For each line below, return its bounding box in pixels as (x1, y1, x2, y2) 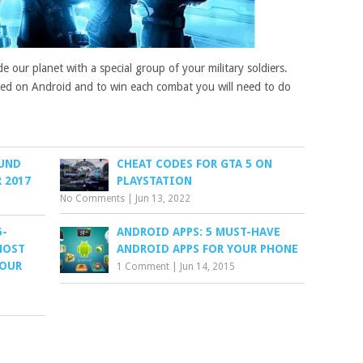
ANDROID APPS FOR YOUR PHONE (117, 241, 299, 255)
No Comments (60, 192, 126, 204)
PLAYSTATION (117, 173, 193, 187)
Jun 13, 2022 (135, 192, 191, 204)
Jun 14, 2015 (180, 260, 236, 272)
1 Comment (117, 260, 170, 272)
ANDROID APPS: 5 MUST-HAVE (117, 224, 281, 238)
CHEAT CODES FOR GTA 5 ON (117, 156, 273, 170)
